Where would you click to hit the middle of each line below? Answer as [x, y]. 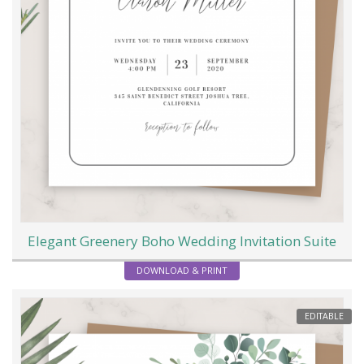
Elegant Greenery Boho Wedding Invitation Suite [182, 240]
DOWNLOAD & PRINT [182, 270]
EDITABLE [324, 316]
